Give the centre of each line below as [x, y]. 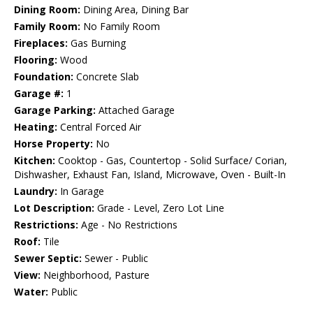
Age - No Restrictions [128, 225]
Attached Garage [135, 110]
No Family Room [120, 27]
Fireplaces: [41, 43]
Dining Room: [47, 10]
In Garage [81, 191]
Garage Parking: [55, 110]
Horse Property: [53, 144]
